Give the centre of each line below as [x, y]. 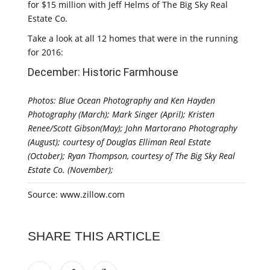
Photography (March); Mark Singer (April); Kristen [121, 114]
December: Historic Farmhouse [103, 72]
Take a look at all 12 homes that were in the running [133, 38]
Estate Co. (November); [71, 170]
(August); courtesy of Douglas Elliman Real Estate [119, 142]
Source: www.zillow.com [76, 194]
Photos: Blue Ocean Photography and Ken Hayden [121, 100]
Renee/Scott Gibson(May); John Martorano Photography [132, 128]
